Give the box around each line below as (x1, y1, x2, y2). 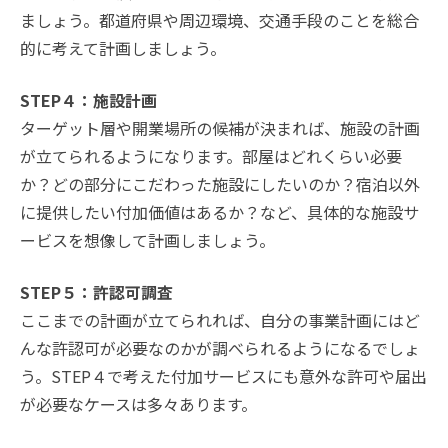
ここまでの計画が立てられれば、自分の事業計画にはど (20, 308, 420, 333)
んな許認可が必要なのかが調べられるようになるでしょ (20, 336, 420, 361)
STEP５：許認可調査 (20, 280, 173, 305)
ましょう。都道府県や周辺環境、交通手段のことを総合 (20, 8, 419, 33)
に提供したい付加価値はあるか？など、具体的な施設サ (20, 200, 419, 225)
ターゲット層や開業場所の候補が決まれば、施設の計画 (20, 116, 420, 141)
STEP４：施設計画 (20, 88, 157, 113)
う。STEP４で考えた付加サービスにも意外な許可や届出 (20, 364, 427, 389)
